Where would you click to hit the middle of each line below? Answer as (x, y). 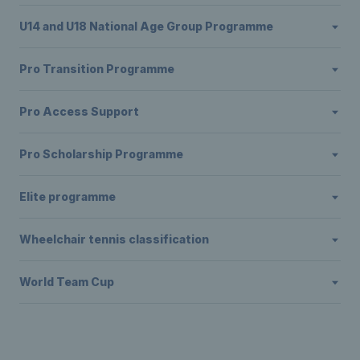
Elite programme (67, 196)
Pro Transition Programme (97, 68)
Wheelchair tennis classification (114, 239)
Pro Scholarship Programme (101, 153)
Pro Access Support (79, 111)
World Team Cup (67, 281)
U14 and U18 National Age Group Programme (146, 26)
